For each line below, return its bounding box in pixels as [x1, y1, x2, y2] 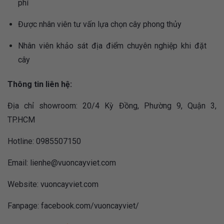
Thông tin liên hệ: [7, 79, 72, 89]
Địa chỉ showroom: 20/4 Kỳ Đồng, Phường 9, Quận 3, [7, 101, 216, 111]
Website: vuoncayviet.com [7, 179, 98, 189]
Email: [7, 158, 30, 168]
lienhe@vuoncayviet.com [30, 158, 116, 168]
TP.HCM [7, 115, 35, 125]
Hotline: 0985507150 [7, 136, 81, 146]
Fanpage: [7, 201, 41, 211]
